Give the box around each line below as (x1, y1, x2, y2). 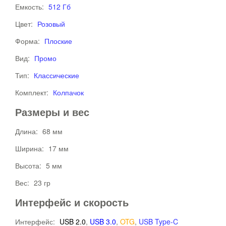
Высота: (15, 160, 43, 171)
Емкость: (15, 2, 46, 12)
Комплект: (15, 87, 50, 97)
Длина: (15, 126, 40, 136)
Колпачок (53, 87, 84, 97)
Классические (34, 70, 79, 80)
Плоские (44, 36, 72, 46)
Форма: (15, 36, 42, 46)
